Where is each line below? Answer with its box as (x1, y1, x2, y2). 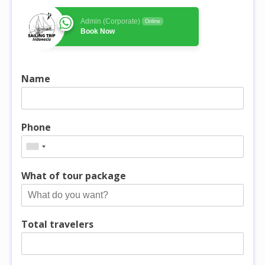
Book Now (80, 27, 115, 35)
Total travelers (21, 217, 93, 231)
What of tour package (21, 169, 126, 182)
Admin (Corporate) (80, 17, 140, 25)
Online (145, 18, 160, 24)
